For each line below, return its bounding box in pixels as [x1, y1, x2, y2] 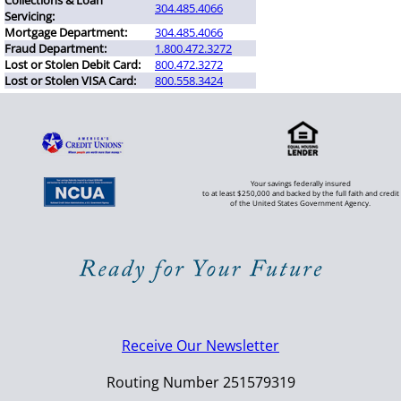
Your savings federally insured [250, 178, 351, 189]
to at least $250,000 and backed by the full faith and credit [201, 188, 399, 199]
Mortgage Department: [4, 24, 127, 41]
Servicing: [4, 8, 55, 25]
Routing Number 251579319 [106, 372, 295, 393]
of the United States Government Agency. [230, 198, 371, 209]
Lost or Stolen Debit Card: [4, 56, 141, 73]
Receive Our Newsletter [122, 336, 279, 356]
